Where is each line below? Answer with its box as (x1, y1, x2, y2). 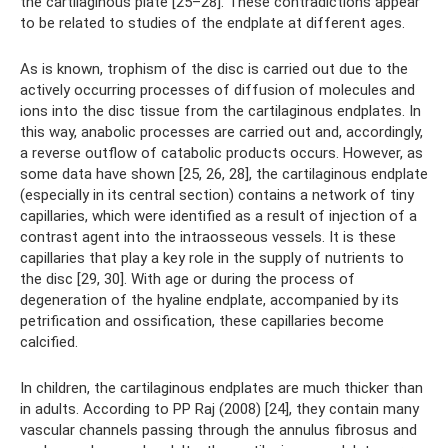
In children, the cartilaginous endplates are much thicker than (20, 379, 423, 397)
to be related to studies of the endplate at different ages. (20, 14, 405, 32)
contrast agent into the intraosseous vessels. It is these (20, 228, 396, 246)
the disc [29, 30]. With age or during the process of (20, 270, 355, 288)
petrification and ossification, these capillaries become (20, 312, 384, 330)
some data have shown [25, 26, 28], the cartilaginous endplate (20, 165, 428, 183)
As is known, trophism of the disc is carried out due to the (20, 60, 408, 78)
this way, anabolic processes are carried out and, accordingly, (20, 123, 423, 141)
